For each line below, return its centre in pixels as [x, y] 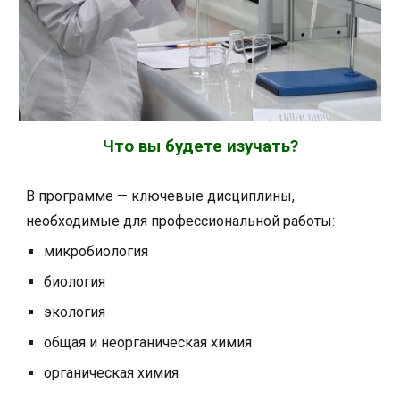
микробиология [96, 252]
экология [75, 312]
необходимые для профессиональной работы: [181, 221]
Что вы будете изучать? [200, 147]
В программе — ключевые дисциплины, [161, 196]
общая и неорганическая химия [148, 343]
